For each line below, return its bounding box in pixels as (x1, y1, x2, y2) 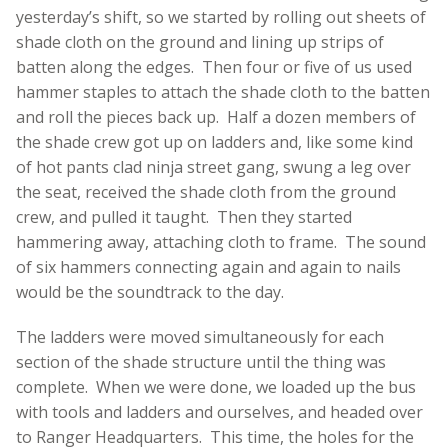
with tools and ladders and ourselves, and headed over (16, 400, 423, 423)
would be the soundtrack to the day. (16, 280, 284, 303)
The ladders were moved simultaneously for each (16, 325, 384, 348)
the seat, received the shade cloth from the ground (16, 180, 396, 203)
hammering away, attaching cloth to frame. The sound (16, 230, 426, 253)
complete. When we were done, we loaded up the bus (16, 375, 416, 398)
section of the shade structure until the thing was (16, 350, 386, 373)
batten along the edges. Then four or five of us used (16, 55, 412, 78)
